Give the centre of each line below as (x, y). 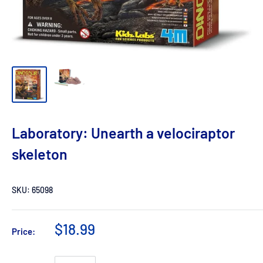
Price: (23, 231)
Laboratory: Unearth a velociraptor (123, 133)
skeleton (40, 154)
